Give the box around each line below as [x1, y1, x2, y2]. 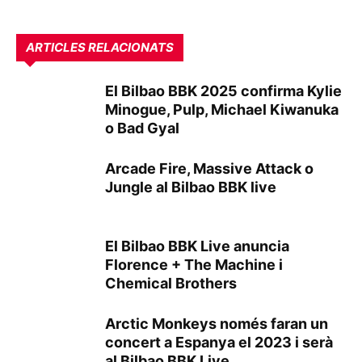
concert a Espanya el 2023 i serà [105, 334, 333, 351]
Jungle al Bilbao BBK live [105, 179, 276, 196]
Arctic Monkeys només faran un [105, 315, 328, 332]
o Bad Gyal [105, 120, 179, 137]
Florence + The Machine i [105, 256, 283, 273]
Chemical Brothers [105, 275, 237, 292]
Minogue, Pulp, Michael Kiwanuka [105, 101, 339, 118]
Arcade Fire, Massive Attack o [105, 160, 314, 177]
